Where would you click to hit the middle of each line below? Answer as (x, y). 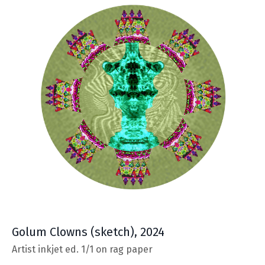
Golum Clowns (51, 232)
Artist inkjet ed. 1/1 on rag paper (82, 250)
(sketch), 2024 (127, 232)
